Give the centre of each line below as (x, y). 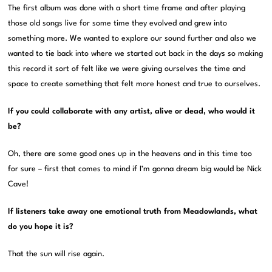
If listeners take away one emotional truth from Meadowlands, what (133, 212)
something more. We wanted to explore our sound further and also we (132, 39)
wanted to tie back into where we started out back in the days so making (136, 54)
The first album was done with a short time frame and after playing (127, 8)
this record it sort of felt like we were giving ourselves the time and (127, 69)
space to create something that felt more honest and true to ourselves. (134, 84)
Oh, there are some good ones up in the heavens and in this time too (130, 154)
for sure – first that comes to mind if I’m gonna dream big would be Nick (135, 169)
